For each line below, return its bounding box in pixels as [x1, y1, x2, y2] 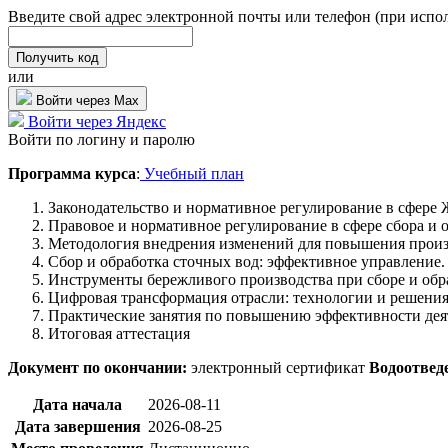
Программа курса [8, 164, 136, 182]
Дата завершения [14, 417, 141, 435]
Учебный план [140, 164, 244, 182]
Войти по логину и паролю [8, 130, 195, 148]
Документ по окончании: [8, 358, 187, 376]
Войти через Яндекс [28, 112, 166, 130]
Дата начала [33, 395, 122, 413]
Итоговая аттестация [48, 324, 190, 342]
